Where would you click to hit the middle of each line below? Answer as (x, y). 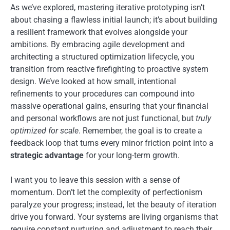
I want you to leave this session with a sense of (95, 180)
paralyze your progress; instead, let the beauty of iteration (113, 204)
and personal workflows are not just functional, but (103, 118)
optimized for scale (44, 130)
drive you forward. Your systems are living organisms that (114, 217)
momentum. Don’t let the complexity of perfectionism (106, 192)
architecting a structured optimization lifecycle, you (102, 56)
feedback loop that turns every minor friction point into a (112, 143)
